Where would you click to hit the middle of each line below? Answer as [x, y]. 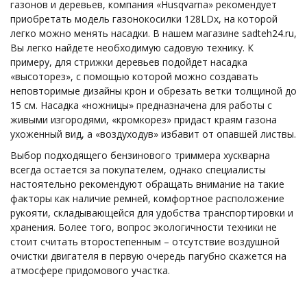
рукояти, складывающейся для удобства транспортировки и [152, 212]
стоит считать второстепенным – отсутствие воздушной [145, 241]
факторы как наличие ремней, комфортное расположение [147, 198]
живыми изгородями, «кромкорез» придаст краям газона [144, 119]
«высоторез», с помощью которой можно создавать [134, 76]
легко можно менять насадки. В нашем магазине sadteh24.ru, [153, 33]
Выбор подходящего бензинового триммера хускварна [140, 155]
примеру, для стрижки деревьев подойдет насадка [129, 62]
